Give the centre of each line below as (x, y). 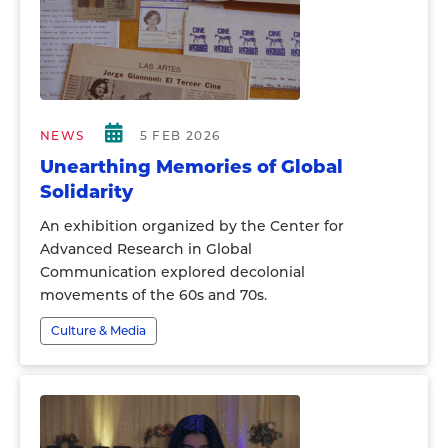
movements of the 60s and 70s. (153, 295)
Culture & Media (98, 330)
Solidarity (86, 192)
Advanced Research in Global (146, 249)
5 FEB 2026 (180, 135)
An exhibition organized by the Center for (192, 226)
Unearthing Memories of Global (191, 167)
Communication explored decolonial (172, 272)
